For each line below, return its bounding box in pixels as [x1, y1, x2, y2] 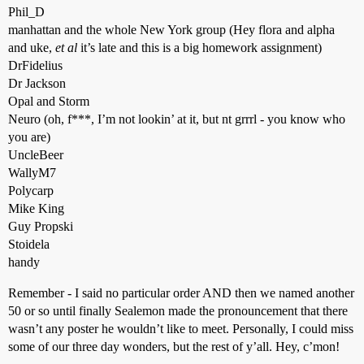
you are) [8, 130, 50, 144]
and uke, [8, 41, 55, 54]
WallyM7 [8, 166, 56, 180]
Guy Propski [8, 219, 73, 233]
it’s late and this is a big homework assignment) [77, 41, 322, 54]
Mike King [8, 201, 64, 215]
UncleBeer [8, 148, 63, 162]
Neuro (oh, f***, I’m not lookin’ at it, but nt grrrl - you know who [8, 112, 345, 126]
